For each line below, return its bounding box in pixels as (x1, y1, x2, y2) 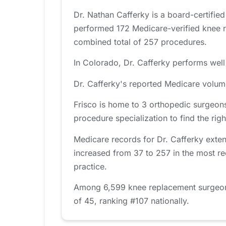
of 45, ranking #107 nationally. (74, 196, 189, 206)
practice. (74, 161, 107, 172)
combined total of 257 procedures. (74, 37, 207, 47)
